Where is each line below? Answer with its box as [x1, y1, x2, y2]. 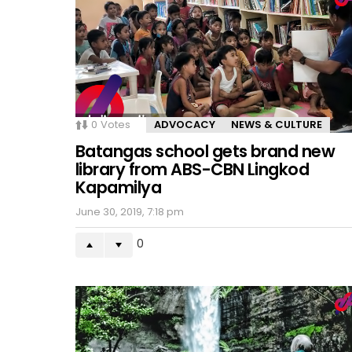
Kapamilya [75, 176, 162, 200]
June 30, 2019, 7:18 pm [75, 204, 184, 220]
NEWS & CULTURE [231, 117, 322, 133]
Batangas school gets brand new [75, 140, 335, 163]
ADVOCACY [154, 117, 215, 133]
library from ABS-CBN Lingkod [75, 158, 310, 181]
